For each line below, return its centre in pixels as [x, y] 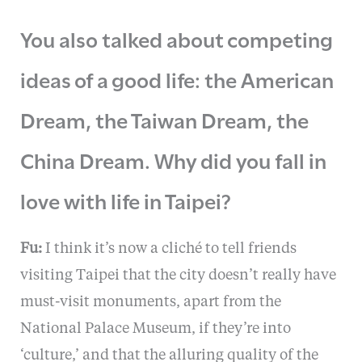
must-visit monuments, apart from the [150, 302]
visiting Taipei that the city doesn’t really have [178, 276]
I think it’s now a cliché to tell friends [169, 249]
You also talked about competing [176, 38]
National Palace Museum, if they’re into [155, 329]
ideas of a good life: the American [177, 78]
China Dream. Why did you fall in [173, 159]
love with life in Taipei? [125, 200]
